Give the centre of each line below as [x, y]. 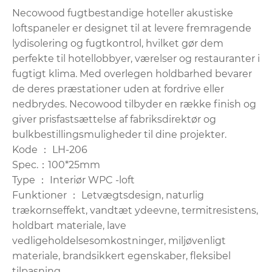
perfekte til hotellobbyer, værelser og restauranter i [136, 58]
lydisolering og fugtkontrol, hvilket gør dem [118, 43]
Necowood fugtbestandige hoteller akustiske [123, 13]
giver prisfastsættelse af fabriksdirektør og [114, 119]
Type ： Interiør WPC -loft [73, 180]
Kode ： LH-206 [50, 149]
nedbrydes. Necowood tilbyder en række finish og [134, 104]
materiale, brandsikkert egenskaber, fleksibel [121, 256]
